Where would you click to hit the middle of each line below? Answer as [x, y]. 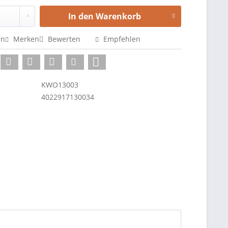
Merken [26, 39]
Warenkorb [118, 16]
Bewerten [64, 39]
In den [81, 16]
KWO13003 [60, 85]
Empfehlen [121, 39]
